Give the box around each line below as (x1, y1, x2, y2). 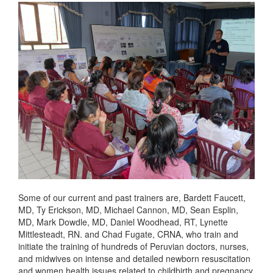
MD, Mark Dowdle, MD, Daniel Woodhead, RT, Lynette (18, 216, 228, 229)
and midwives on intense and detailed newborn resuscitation (18, 252, 250, 265)
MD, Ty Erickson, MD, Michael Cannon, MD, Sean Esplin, (18, 204, 238, 216)
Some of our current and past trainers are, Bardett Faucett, (18, 191, 246, 204)
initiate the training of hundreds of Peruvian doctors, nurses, (18, 240, 249, 253)
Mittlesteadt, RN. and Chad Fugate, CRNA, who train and (18, 228, 238, 241)
